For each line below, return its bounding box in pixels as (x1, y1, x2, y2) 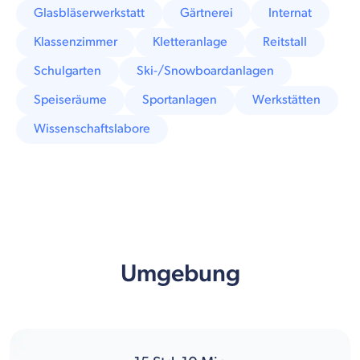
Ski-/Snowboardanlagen (137, 63, 274, 79)
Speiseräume (34, 92, 107, 108)
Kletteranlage (153, 34, 227, 50)
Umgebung (120, 259, 240, 288)
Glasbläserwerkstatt (34, 5, 145, 21)
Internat (268, 5, 312, 21)
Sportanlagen (142, 92, 217, 108)
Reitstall (263, 34, 307, 50)
